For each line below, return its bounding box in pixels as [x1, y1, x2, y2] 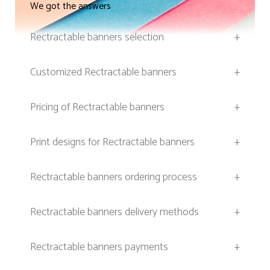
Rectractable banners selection [30, 28, 164, 47]
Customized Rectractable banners [30, 63, 177, 82]
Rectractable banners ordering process [30, 168, 197, 187]
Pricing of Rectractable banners [30, 98, 165, 117]
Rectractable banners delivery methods [30, 203, 199, 222]
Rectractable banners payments [30, 238, 168, 257]
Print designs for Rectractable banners [30, 133, 195, 152]
